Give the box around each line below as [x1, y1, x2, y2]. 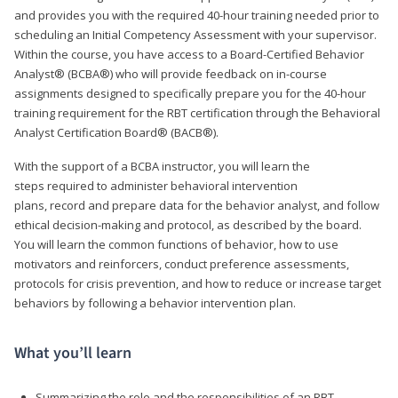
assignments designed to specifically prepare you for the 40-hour [14, 84, 366, 101]
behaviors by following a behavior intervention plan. [14, 294, 296, 311]
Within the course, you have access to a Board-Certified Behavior [14, 45, 364, 62]
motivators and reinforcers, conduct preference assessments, [14, 255, 349, 272]
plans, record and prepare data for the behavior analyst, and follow [14, 196, 379, 213]
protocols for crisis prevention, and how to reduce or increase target [14, 275, 381, 291]
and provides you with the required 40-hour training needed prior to [14, 6, 379, 23]
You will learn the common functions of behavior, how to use [14, 235, 338, 252]
